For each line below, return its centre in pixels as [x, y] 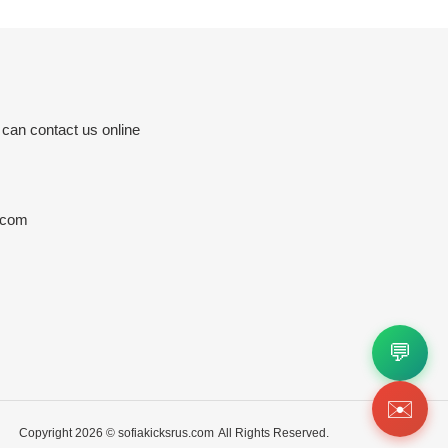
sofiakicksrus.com [165, 433]
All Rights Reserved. [273, 433]
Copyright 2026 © [68, 433]
